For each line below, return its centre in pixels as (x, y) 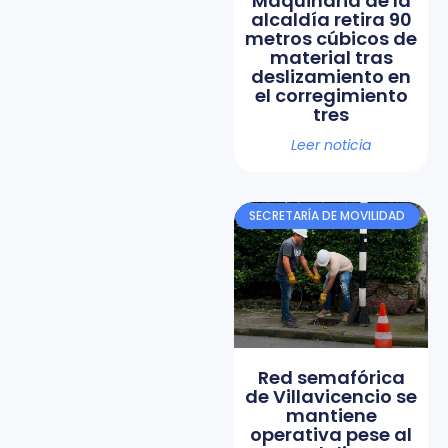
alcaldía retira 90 (331, 19)
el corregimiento (331, 95)
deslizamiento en (331, 76)
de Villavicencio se (331, 397)
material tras (331, 57)
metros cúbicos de (331, 38)
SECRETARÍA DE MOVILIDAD (327, 216)
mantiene (331, 416)
